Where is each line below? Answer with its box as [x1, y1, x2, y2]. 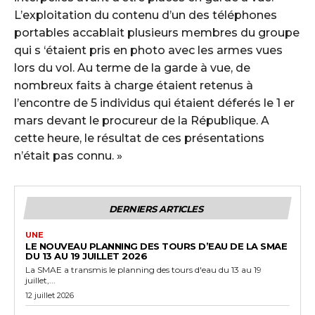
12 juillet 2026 [25, 290, 74, 300]
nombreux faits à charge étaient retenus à [14, 78, 253, 92]
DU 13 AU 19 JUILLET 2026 [25, 250, 147, 262]
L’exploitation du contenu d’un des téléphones [14, 8, 277, 22]
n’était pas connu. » [14, 148, 122, 162]
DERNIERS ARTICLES [108, 202, 203, 214]
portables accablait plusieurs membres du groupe [14, 25, 300, 39]
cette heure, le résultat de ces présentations [14, 131, 264, 145]
